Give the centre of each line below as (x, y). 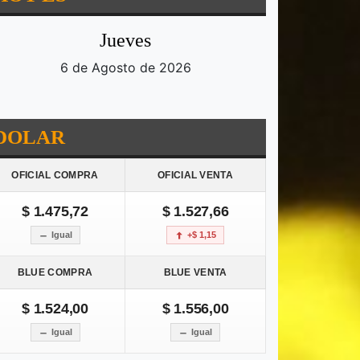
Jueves (125, 41)
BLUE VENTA (195, 273)
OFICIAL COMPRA (55, 176)
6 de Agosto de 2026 (125, 68)
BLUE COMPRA (55, 273)
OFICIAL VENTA (195, 176)
